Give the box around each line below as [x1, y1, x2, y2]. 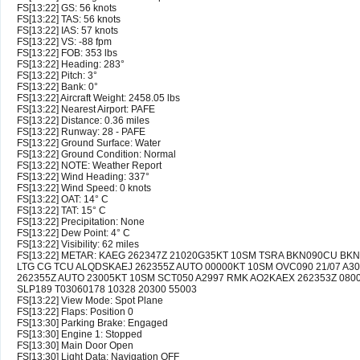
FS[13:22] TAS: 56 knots [17, 14, 121, 26]
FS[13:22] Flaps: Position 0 [17, 306, 133, 318]
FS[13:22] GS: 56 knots [17, 2, 117, 14]
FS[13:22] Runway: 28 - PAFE [17, 126, 145, 138]
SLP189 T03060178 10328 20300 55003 [17, 284, 197, 296]
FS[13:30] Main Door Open [17, 340, 133, 352]
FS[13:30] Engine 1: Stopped [17, 329, 142, 341]
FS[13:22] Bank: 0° [17, 81, 98, 93]
